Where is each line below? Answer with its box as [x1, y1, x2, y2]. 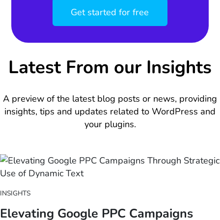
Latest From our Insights [8, 55, 212, 80]
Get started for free [71, 6, 149, 18]
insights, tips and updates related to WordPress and [4, 105, 216, 117]
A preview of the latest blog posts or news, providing [3, 92, 217, 105]
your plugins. [84, 118, 136, 130]
